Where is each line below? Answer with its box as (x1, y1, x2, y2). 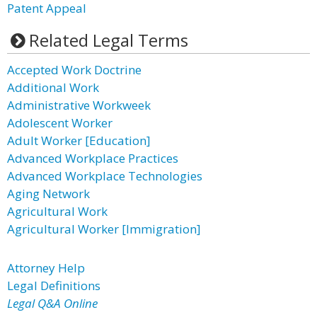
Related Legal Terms (28, 28, 188, 52)
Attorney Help (7, 260, 85, 276)
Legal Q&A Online (7, 295, 98, 311)
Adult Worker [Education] (7, 132, 151, 149)
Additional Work (7, 79, 99, 96)
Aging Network (7, 185, 90, 202)
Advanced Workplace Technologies (7, 168, 202, 184)
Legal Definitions (7, 277, 100, 294)
